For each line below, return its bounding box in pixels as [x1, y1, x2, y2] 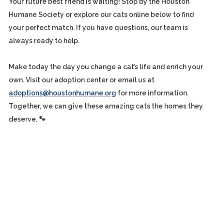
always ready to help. [8, 37, 79, 45]
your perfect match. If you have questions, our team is [8, 24, 188, 31]
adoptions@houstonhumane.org [8, 89, 116, 97]
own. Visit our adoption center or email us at [8, 76, 155, 84]
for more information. [116, 89, 188, 97]
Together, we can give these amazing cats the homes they [8, 102, 203, 110]
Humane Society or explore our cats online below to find [8, 11, 194, 18]
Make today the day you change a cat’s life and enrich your [8, 63, 203, 71]
